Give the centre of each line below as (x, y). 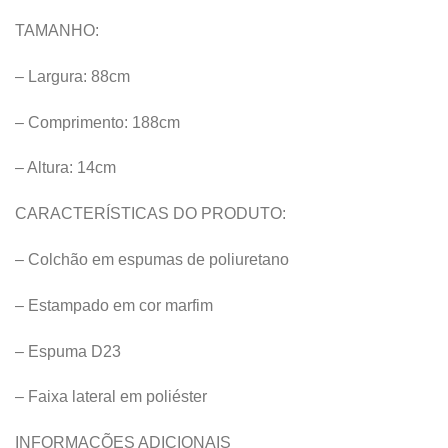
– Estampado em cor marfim (114, 305)
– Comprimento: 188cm (97, 122)
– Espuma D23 (68, 351)
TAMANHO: (57, 30)
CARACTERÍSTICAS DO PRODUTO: (150, 214)
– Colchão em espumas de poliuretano (152, 259)
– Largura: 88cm (72, 76)
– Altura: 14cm (65, 168)
